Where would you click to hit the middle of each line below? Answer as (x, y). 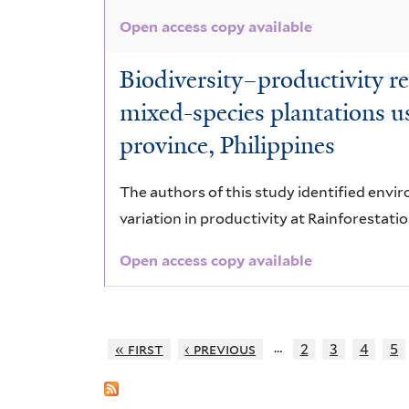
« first (139, 349)
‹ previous (220, 349)
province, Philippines (228, 146)
